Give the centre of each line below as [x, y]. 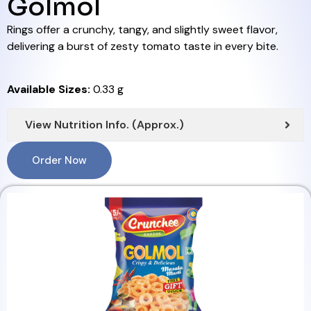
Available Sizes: [49, 90]
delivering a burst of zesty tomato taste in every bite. [143, 46]
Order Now [59, 160]
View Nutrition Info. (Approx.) [104, 124]
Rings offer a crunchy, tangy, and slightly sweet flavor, [142, 29]
